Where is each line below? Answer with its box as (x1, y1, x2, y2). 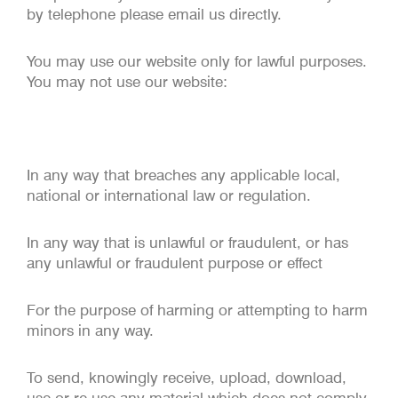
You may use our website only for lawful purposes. (27, 52, 367, 70)
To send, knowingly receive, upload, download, (27, 368, 346, 386)
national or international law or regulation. (27, 187, 311, 205)
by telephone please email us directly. (27, 5, 282, 23)
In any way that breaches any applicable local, (27, 166, 340, 185)
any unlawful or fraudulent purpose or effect (27, 254, 322, 272)
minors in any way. (27, 321, 154, 339)
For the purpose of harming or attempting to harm (27, 300, 368, 319)
